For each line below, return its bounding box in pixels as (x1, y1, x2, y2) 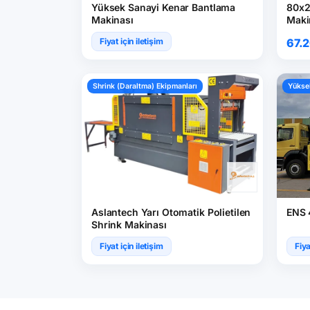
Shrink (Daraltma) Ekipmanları (93, 82, 197, 91)
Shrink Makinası (91, 219, 167, 230)
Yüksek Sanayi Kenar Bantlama (91, 1, 236, 13)
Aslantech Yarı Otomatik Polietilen (91, 206, 251, 218)
